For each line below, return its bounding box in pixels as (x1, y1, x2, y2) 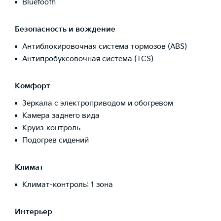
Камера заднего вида (22, 110, 100, 120)
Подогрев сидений (22, 135, 89, 145)
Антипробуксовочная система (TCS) (22, 54, 153, 64)
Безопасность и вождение (15, 24, 115, 34)
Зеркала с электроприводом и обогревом (22, 98, 173, 108)
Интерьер (15, 207, 52, 217)
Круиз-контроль (22, 123, 80, 133)
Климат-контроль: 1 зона (22, 180, 113, 189)
